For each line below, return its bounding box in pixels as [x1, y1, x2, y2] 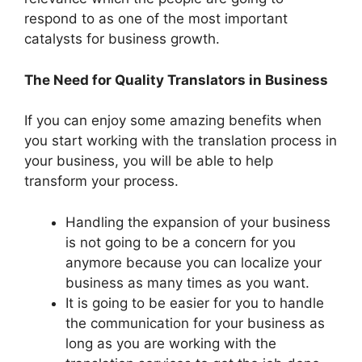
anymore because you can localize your [65, 254, 322, 271]
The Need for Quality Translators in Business [24, 71, 331, 88]
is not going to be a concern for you [65, 234, 296, 250]
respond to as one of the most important [24, 11, 288, 27]
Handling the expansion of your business [65, 213, 330, 230]
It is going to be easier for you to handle [65, 294, 324, 311]
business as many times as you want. [65, 274, 314, 291]
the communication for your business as [65, 314, 325, 331]
